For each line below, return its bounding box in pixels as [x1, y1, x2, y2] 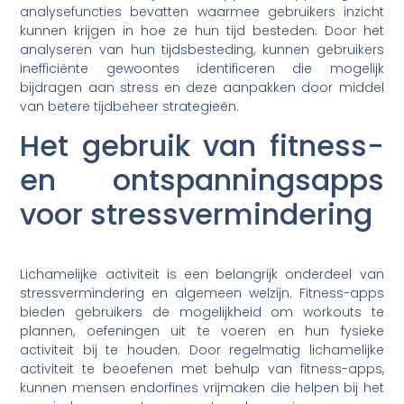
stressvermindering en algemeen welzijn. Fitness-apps [20, 284, 384, 303]
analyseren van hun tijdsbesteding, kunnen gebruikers [20, 40, 384, 59]
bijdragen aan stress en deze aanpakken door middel [20, 78, 384, 96]
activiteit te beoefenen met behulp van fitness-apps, [20, 360, 384, 379]
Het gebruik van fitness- [20, 125, 384, 167]
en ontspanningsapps [20, 160, 384, 201]
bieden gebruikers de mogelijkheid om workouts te [20, 303, 384, 322]
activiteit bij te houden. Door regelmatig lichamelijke [20, 341, 384, 360]
